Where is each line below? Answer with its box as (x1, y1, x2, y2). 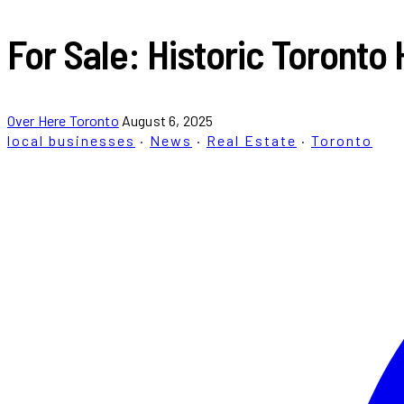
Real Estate (207, 132, 297, 150)
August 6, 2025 (121, 112, 214, 130)
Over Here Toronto (7, 112, 119, 130)
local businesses (7, 132, 135, 150)
